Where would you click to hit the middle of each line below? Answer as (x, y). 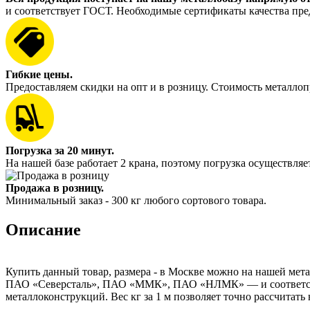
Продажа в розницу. (55, 188)
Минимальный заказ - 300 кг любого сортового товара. (136, 200)
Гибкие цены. (39, 74)
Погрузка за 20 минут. (60, 150)
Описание (43, 229)
